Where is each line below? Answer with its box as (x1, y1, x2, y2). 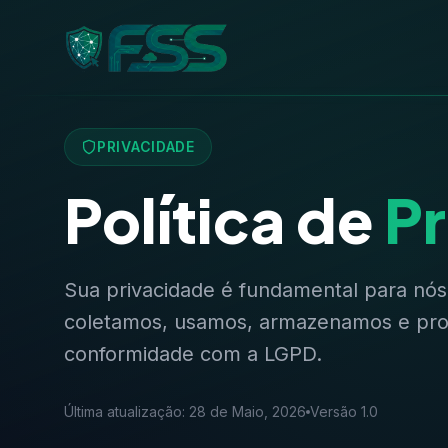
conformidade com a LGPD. (64, 342, 322, 366)
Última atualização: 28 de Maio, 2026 (64, 403, 306, 420)
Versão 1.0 (310, 403, 378, 420)
